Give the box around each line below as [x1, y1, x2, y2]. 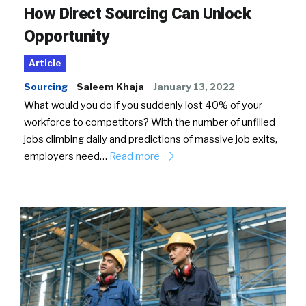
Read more [109, 150, 162, 163]
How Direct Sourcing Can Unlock [24, 4, 251, 24]
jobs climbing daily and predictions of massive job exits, [24, 133, 277, 146]
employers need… [24, 150, 109, 163]
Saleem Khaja [76, 81, 144, 93]
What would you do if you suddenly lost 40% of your [24, 99, 262, 112]
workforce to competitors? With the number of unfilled [24, 116, 275, 129]
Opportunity [24, 27, 109, 46]
